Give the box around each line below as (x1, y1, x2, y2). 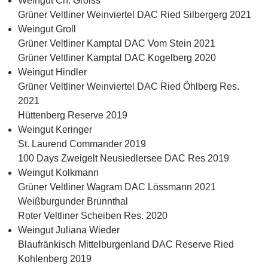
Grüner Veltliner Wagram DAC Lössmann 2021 (18, 182, 216, 193)
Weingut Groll (18, 24, 76, 35)
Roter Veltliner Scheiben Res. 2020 (18, 211, 167, 221)
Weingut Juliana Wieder (18, 225, 120, 236)
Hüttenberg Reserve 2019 (18, 110, 127, 121)
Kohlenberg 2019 (18, 254, 92, 264)
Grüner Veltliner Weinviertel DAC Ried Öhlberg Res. (18, 81, 239, 92)
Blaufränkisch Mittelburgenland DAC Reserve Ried (18, 239, 234, 250)
